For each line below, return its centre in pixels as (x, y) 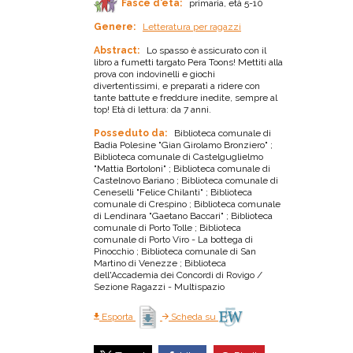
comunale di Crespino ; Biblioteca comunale (187, 204)
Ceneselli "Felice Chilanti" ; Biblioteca (173, 193)
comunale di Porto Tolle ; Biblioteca (167, 228)
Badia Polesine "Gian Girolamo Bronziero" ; (183, 145)
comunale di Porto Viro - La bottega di (173, 240)
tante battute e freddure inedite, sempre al (186, 98)
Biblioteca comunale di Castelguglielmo (178, 157)
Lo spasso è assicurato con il (204, 51)
